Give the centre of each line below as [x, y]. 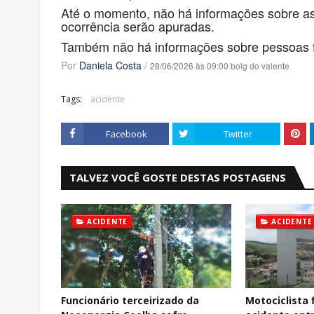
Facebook [126, 134]
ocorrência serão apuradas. [138, 26]
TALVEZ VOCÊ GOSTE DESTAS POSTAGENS [178, 177]
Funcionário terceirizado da [130, 300]
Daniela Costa [110, 65]
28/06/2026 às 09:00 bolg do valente [220, 66]
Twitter [238, 134]
